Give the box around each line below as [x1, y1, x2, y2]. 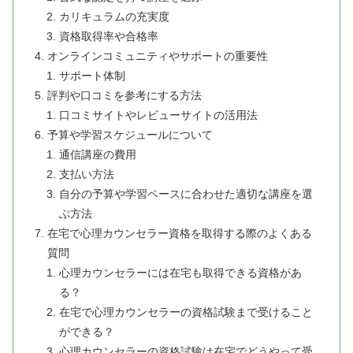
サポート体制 [58, 69, 125, 83]
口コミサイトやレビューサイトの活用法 [58, 109, 258, 122]
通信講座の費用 [58, 148, 136, 162]
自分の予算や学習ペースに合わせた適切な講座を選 [58, 188, 313, 201]
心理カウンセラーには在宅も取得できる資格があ [58, 266, 302, 280]
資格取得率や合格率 [58, 30, 158, 43]
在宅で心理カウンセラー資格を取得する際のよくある [47, 227, 313, 240]
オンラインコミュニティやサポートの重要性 [47, 50, 269, 63]
